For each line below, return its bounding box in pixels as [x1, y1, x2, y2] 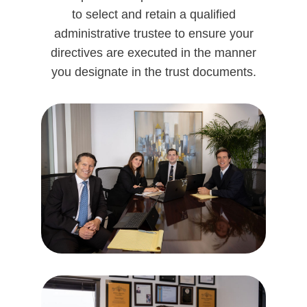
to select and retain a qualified [71, 8, 236, 22]
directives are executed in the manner [51, 46, 256, 60]
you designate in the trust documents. [51, 65, 256, 79]
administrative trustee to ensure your [53, 27, 254, 41]
